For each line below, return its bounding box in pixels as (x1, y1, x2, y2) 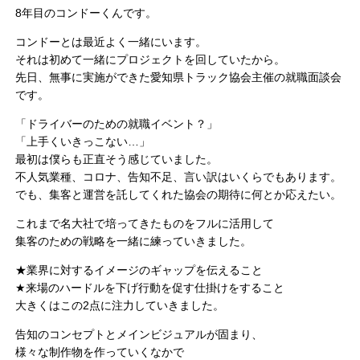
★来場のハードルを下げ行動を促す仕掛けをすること (15, 280, 285, 294)
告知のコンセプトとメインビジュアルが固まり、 (15, 327, 264, 341)
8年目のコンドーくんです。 (15, 6, 157, 19)
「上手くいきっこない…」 (15, 134, 151, 148)
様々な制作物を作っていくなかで (15, 345, 185, 358)
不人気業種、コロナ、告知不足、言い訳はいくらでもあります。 (15, 170, 342, 183)
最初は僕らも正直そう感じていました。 (15, 152, 219, 166)
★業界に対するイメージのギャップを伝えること (15, 263, 264, 276)
